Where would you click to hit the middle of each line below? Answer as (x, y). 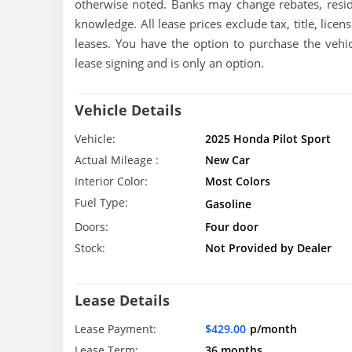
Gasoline (228, 204)
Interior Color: (111, 181)
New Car (227, 160)
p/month (273, 329)
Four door (231, 227)
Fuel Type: (101, 202)
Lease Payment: (115, 329)
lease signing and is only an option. (169, 63)
